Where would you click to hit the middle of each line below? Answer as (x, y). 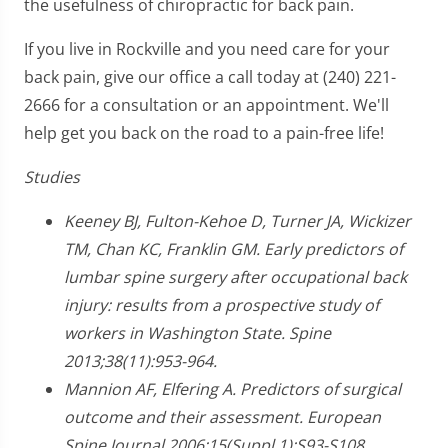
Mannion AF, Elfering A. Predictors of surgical (232, 388)
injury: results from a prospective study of (221, 304)
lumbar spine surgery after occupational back (235, 276)
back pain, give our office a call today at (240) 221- (210, 76)
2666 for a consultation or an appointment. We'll (206, 104)
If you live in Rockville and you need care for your (207, 48)
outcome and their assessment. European (222, 416)
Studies (52, 176)
